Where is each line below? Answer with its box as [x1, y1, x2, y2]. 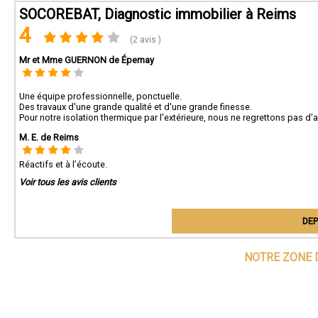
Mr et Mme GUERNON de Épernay [19, 55, 154, 65]
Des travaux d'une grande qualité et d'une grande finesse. [19, 101, 252, 112]
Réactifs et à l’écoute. [19, 158, 107, 170]
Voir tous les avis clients [19, 176, 116, 187]
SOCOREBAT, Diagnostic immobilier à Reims [19, 6, 296, 23]
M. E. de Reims [19, 131, 79, 143]
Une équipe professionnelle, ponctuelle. [19, 90, 182, 102]
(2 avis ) [128, 35, 162, 45]
